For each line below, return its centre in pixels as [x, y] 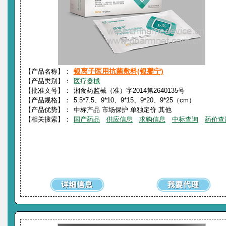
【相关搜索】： [48, 119]
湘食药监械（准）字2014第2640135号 [129, 90]
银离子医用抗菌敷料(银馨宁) [118, 71]
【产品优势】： [48, 109]
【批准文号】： [48, 90]
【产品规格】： [48, 100]
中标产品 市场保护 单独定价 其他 [122, 109]
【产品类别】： [48, 81]
